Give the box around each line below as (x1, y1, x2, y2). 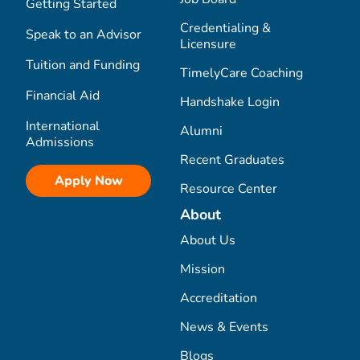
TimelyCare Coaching (180, 63, 303, 82)
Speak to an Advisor (26, 25, 141, 43)
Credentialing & (180, 18, 271, 37)
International (26, 117, 100, 135)
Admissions (26, 133, 94, 151)
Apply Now (54, 171, 123, 190)
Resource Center (180, 179, 277, 198)
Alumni (180, 121, 223, 140)
